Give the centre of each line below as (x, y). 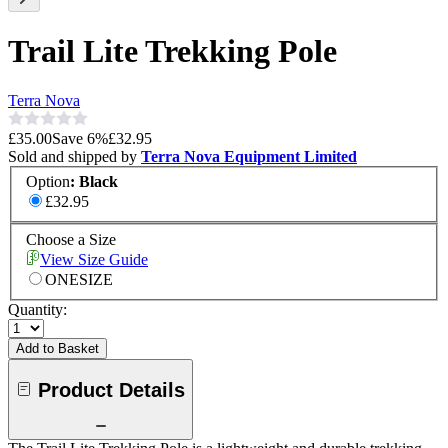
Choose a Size (71, 240)
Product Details (111, 389)
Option (48, 182)
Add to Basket (57, 349)
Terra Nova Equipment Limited (249, 156)
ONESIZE (79, 280)
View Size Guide (94, 260)
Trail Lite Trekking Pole (172, 51)
